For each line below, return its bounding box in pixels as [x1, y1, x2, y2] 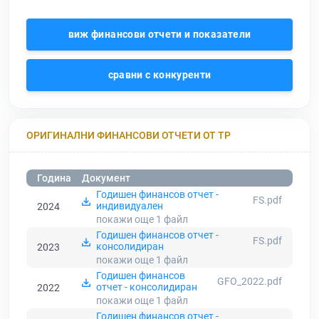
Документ [82, 172, 130, 184]
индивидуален [96, 200, 163, 212]
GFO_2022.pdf [217, 276, 282, 288]
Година [37, 172, 71, 184]
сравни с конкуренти [108, 69, 211, 81]
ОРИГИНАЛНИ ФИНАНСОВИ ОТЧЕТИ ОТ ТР [26, 129, 231, 141]
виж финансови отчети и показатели [68, 28, 251, 41]
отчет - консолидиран [96, 281, 197, 293]
